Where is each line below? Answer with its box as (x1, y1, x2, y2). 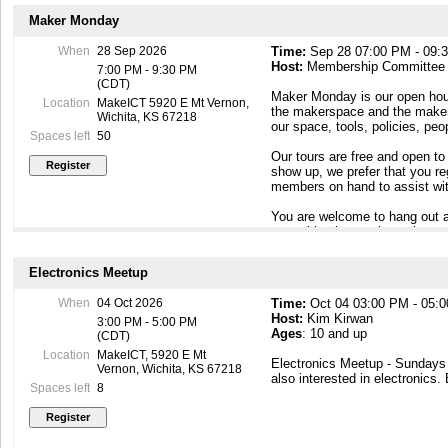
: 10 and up (302, 326, 368, 342)
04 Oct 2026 (96, 296, 163, 311)
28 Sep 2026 (96, 44, 167, 59)
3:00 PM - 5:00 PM (96, 315, 197, 330)
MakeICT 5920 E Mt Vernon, (96, 96, 249, 111)
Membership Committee (303, 59, 446, 75)
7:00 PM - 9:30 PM (96, 63, 197, 78)
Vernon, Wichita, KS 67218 (96, 362, 242, 377)
